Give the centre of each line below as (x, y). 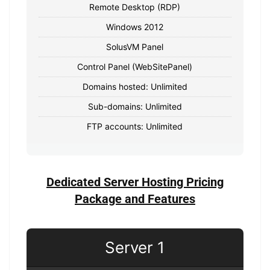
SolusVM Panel (135, 46)
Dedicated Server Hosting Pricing (135, 182)
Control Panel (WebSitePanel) (135, 66)
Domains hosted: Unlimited (135, 86)
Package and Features (135, 199)
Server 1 (135, 247)
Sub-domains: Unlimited (135, 106)
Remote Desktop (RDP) (135, 7)
